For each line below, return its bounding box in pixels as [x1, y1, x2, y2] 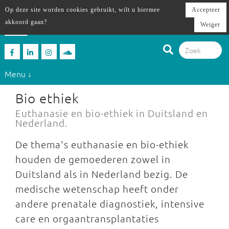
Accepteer [192, 6, 220, 13]
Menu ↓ [4, 67, 32, 79]
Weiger [200, 21, 220, 28]
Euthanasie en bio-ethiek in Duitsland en [15, 107, 208, 119]
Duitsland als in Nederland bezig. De [15, 168, 188, 180]
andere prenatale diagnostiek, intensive [15, 197, 204, 210]
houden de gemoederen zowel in [15, 153, 171, 165]
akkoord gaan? [5, 18, 47, 26]
